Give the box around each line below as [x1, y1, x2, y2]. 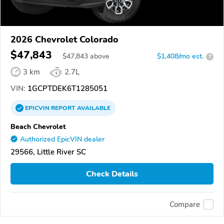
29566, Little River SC [10, 147, 86, 157]
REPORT [51, 104, 75, 112]
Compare [169, 199, 200, 209]
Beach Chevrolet [10, 121, 66, 132]
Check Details [86, 168, 138, 179]
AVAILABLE [75, 104, 110, 112]
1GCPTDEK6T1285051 [25, 83, 107, 94]
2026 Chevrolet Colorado [10, 33, 118, 46]
